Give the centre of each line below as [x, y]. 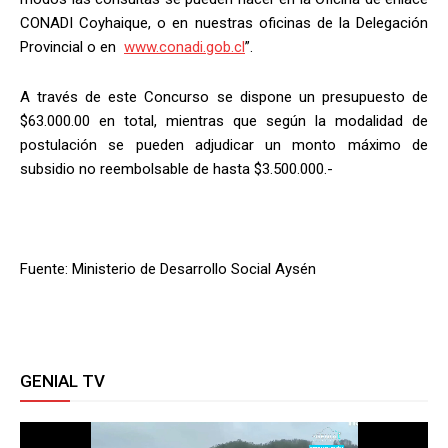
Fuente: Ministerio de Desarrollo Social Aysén [168, 269]
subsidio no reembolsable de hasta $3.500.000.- [176, 169]
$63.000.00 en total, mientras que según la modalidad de [224, 121]
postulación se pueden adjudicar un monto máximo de [224, 145]
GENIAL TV [62, 381]
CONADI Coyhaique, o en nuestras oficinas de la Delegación [224, 23]
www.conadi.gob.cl [184, 47]
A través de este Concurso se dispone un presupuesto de [224, 97]
